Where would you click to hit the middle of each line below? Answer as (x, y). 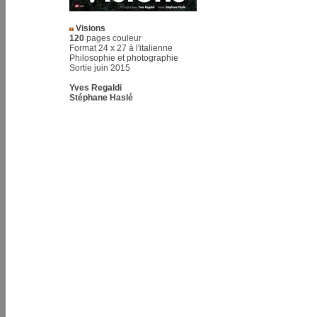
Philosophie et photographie (124, 58)
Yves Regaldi (96, 88)
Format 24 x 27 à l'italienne (121, 48)
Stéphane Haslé (101, 98)
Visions (90, 28)
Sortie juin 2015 (100, 68)
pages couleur (113, 38)
